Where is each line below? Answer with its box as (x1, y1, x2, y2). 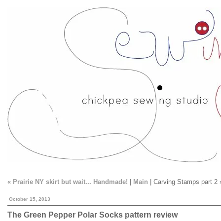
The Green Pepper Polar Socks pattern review (7, 211, 178, 219)
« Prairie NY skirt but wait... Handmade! (7, 178, 128, 185)
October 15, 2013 (9, 196, 50, 202)
